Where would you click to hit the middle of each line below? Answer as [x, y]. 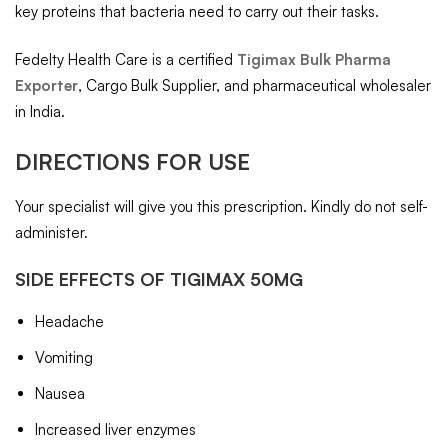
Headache [69, 322]
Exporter [46, 86]
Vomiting [64, 358]
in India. [40, 112]
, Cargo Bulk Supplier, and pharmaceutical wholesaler [254, 86]
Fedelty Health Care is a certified [126, 60]
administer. [51, 232]
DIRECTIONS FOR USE [132, 161]
